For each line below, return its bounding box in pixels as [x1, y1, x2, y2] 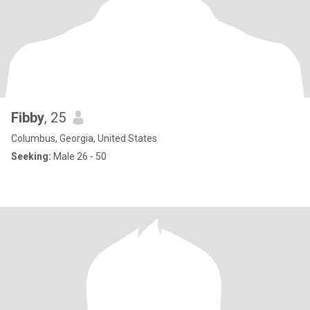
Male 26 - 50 [51, 151, 107, 162]
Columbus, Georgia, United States [11, 133, 157, 144]
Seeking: [11, 151, 51, 162]
